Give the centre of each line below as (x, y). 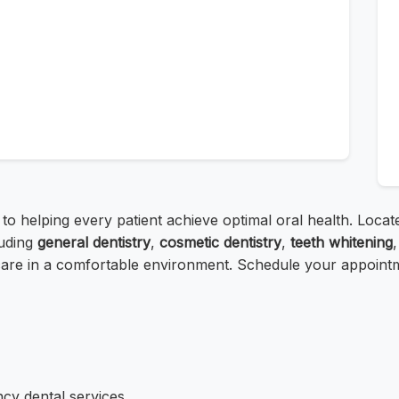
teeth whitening (342, 243)
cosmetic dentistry (220, 243)
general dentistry (94, 243)
